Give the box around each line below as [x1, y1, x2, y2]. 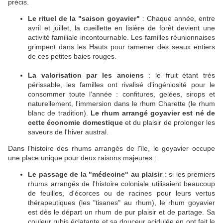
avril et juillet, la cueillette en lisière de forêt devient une [28, 24, 215, 32]
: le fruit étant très [143, 71, 216, 80]
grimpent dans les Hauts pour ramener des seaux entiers [28, 43, 215, 51]
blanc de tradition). [28, 109, 91, 117]
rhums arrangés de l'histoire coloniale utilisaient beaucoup [28, 180, 215, 188]
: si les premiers [162, 170, 215, 179]
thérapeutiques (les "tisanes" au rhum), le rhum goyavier [28, 199, 215, 207]
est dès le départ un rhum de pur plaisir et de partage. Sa [28, 208, 215, 217]
